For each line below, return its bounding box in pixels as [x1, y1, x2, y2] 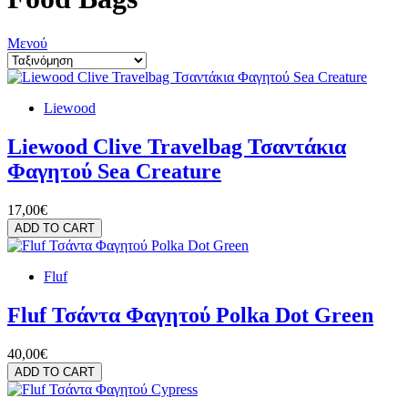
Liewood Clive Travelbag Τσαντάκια [7, 134, 346, 158]
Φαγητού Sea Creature [7, 158, 221, 183]
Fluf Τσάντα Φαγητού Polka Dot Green [7, 302, 373, 327]
